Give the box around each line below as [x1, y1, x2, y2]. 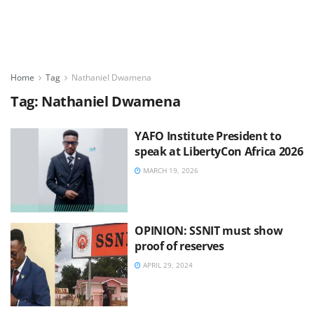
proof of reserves [135, 238, 224, 254]
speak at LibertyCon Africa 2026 [135, 144, 303, 159]
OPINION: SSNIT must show [135, 222, 283, 238]
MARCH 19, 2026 [141, 165, 199, 175]
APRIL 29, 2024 [141, 259, 193, 270]
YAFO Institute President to [135, 128, 282, 144]
